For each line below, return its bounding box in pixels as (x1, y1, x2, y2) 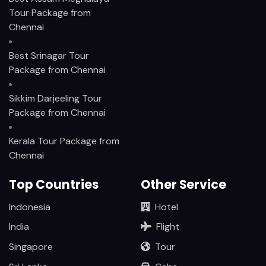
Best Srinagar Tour (9, 49, 89, 62)
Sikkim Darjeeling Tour (9, 91, 102, 104)
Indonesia (9, 200, 50, 213)
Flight (156, 220, 179, 233)
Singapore (9, 240, 53, 254)
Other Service (140, 176, 226, 194)
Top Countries (9, 176, 99, 194)
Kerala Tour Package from (9, 134, 119, 147)
